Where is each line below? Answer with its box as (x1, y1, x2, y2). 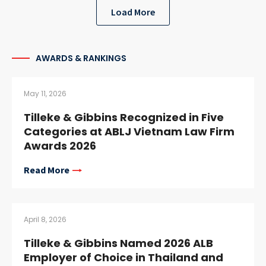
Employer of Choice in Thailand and (24, 249, 223, 265)
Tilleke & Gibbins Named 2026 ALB (24, 235, 213, 251)
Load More (111, 5, 155, 18)
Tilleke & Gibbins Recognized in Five (24, 109, 224, 125)
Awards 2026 (24, 138, 96, 153)
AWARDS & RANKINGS (36, 52, 126, 64)
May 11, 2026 (24, 88, 66, 99)
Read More (24, 163, 69, 176)
